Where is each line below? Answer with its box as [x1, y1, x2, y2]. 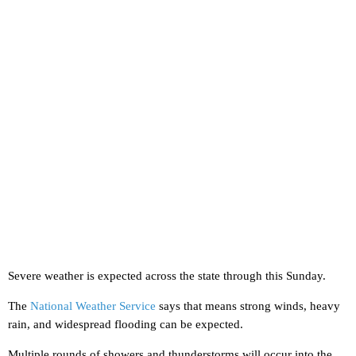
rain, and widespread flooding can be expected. [8, 318, 243, 331]
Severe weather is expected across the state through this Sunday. [8, 269, 326, 283]
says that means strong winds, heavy [156, 300, 340, 313]
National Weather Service [30, 300, 156, 313]
